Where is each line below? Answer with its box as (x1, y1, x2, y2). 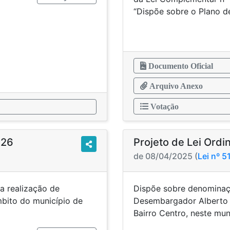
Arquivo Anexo (147, 82, 203, 90)
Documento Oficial (146, 62, 213, 70)
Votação (148, 102, 179, 110)
